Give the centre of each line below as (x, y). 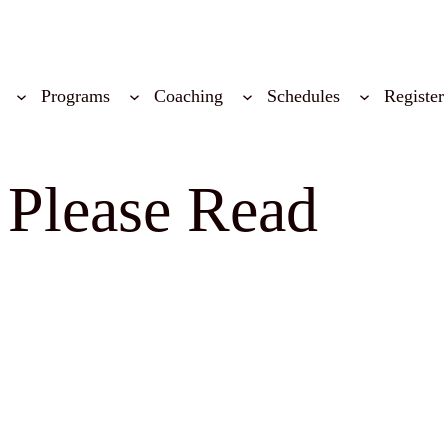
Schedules (304, 96)
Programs (75, 96)
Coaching (188, 96)
